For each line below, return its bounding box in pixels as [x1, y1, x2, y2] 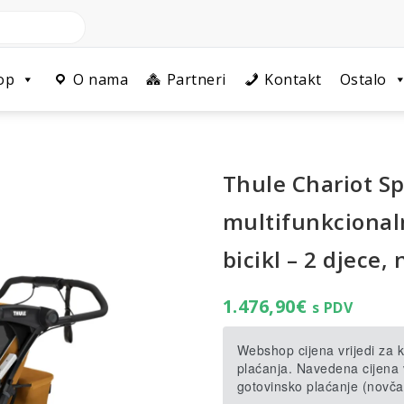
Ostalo [339, 69, 387, 89]
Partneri [166, 69, 226, 89]
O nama [73, 69, 128, 89]
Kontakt [264, 69, 322, 89]
